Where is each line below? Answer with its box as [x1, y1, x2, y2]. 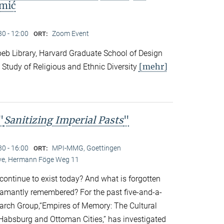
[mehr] [138, 61, 167, 71]
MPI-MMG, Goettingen [51, 143, 121, 152]
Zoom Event [51, 29, 89, 37]
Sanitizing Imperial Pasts [3, 113, 123, 126]
